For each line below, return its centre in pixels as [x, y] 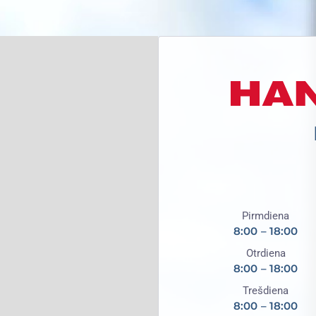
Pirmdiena [266, 216]
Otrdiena [266, 253]
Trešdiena [266, 291]
